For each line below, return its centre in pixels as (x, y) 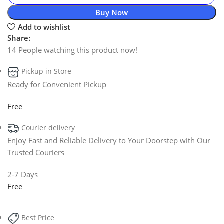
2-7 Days (23, 174)
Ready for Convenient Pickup (57, 84)
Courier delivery (48, 127)
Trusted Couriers (36, 152)
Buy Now (112, 13)
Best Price (38, 217)
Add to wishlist (44, 27)
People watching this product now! (78, 50)
